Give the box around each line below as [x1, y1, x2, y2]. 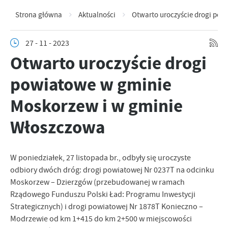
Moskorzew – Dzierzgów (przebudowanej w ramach [10, 177, 185, 187]
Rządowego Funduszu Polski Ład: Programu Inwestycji [10, 189, 195, 199]
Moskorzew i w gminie [10, 94, 183, 118]
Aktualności [78, 10, 116, 20]
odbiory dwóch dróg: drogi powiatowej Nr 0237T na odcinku [10, 165, 214, 175]
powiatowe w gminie [10, 72, 172, 97]
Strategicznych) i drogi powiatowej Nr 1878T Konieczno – [10, 202, 203, 212]
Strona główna [15, 10, 62, 20]
